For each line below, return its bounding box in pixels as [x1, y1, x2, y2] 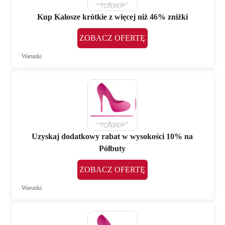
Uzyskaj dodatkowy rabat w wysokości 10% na [32, 132, 193, 141]
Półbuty [99, 144, 126, 153]
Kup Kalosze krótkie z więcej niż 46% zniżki [37, 13, 188, 22]
